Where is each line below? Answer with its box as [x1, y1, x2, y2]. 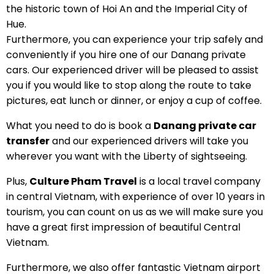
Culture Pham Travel [29, 174, 137, 188]
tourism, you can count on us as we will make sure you [6, 204, 263, 219]
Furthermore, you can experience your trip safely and [6, 32, 263, 46]
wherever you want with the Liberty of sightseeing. [6, 149, 247, 163]
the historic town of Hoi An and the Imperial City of [6, 1, 248, 16]
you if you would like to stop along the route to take [6, 78, 251, 92]
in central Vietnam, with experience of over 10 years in [6, 189, 265, 204]
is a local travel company [136, 174, 261, 188]
